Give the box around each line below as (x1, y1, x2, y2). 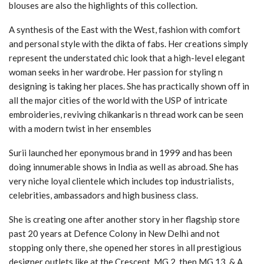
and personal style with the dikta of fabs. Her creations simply (9, 38, 248, 49)
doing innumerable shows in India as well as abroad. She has (9, 161, 239, 172)
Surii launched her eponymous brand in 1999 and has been (9, 147, 232, 158)
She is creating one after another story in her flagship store (9, 213, 240, 225)
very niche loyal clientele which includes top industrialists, (9, 175, 233, 186)
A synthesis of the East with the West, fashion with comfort (9, 24, 240, 35)
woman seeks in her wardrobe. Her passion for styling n (9, 66, 223, 77)
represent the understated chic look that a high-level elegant (9, 52, 245, 63)
